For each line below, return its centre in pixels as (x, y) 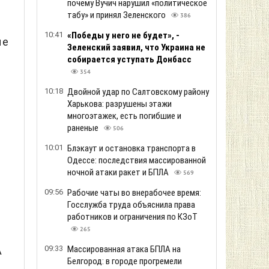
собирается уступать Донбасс (129, 59)
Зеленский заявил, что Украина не (136, 47)
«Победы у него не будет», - (123, 35)
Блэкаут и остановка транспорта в (131, 148)
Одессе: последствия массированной (137, 160)
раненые (84, 128)
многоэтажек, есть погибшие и (124, 116)
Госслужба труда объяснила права (131, 205)
